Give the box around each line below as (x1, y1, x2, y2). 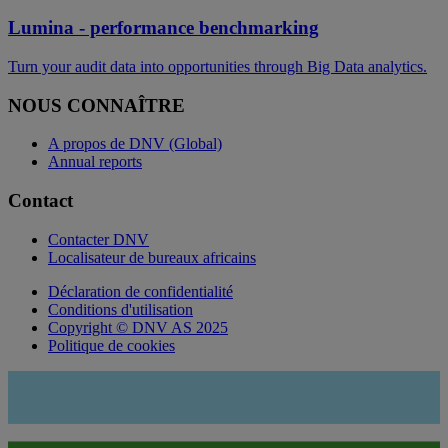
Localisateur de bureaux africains (48, 248, 256, 266)
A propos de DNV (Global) (48, 135, 222, 153)
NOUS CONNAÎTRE (8, 94, 185, 116)
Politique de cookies (48, 336, 175, 354)
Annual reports (48, 153, 142, 171)
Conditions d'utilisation (48, 300, 193, 318)
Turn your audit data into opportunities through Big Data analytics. (8, 58, 427, 76)
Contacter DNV (48, 230, 149, 248)
